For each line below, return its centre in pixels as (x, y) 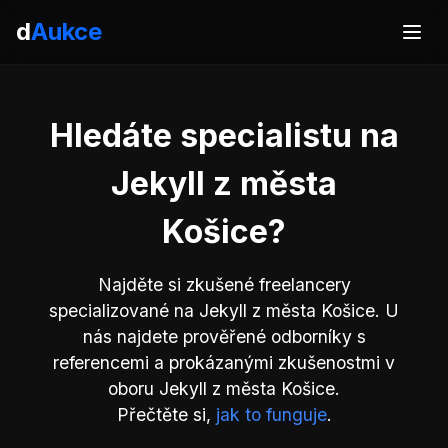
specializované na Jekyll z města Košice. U (224, 310)
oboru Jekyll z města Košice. (224, 388)
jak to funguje (271, 414)
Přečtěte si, (166, 414)
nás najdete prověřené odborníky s (224, 336)
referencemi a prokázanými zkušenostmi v (224, 362)
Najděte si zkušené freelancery (224, 284)
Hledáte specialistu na (224, 135)
